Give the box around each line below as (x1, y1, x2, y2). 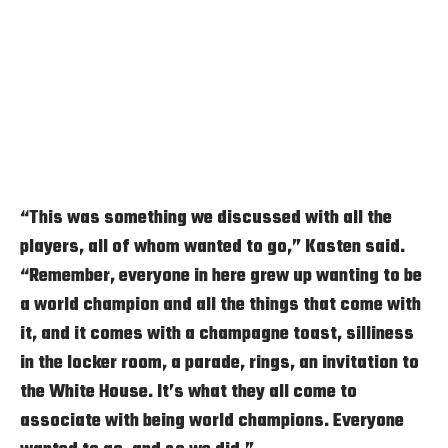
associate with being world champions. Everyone (20, 406, 404, 435)
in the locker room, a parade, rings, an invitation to (20, 348, 419, 377)
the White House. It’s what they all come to (20, 377, 357, 406)
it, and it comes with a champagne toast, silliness (20, 319, 414, 348)
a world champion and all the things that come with (20, 290, 421, 319)
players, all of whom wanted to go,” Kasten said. (20, 232, 405, 261)
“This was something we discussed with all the (20, 203, 392, 232)
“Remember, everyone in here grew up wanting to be (20, 261, 422, 290)
